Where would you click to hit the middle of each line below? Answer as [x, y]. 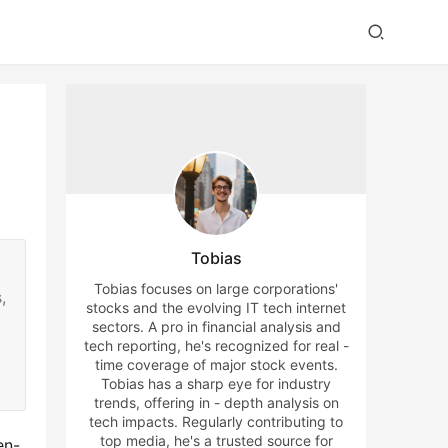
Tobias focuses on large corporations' [216, 288]
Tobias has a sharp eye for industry [216, 383]
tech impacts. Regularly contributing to [216, 421]
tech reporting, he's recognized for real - [216, 345]
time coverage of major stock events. [216, 364]
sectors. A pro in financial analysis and [216, 326]
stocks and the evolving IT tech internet [216, 307]
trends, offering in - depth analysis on [216, 402]
